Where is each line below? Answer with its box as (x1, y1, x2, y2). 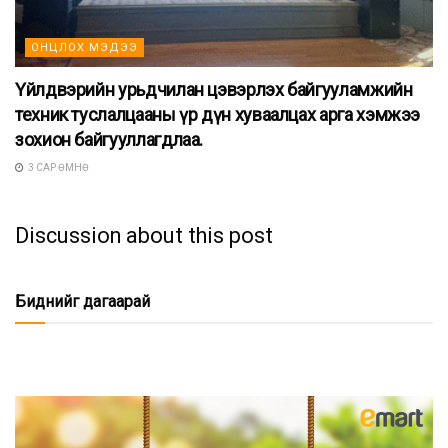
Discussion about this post (15, 222, 273, 248)
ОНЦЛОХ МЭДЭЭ (31, 40, 138, 54)
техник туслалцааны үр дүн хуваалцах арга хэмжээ (15, 103, 421, 125)
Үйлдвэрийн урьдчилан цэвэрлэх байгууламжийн (15, 78, 413, 100)
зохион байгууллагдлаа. (15, 128, 204, 150)
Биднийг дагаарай (15, 291, 150, 311)
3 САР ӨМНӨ (26, 161, 89, 173)
